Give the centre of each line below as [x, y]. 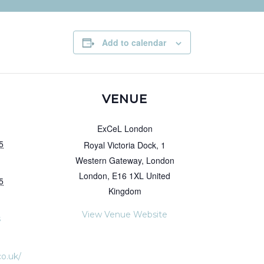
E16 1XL [128, 176]
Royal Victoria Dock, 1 [125, 145]
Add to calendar [134, 42]
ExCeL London [125, 128]
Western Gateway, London [125, 160]
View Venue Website [125, 214]
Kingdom [125, 191]
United [159, 176]
